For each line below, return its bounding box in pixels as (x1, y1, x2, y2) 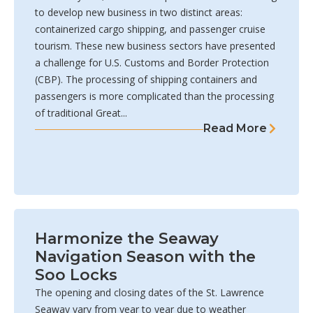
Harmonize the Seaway (35, 229, 219, 249)
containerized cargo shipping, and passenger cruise (35, 22, 265, 36)
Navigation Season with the (35, 247, 256, 267)
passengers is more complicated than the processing (35, 89, 274, 103)
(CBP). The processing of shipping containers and (35, 73, 257, 87)
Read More (203, 122, 267, 136)
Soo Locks (35, 265, 117, 285)
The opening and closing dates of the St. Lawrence (35, 286, 264, 300)
